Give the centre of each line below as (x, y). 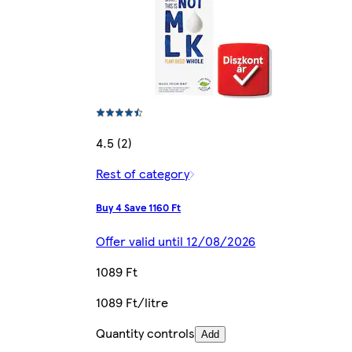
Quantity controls (146, 332)
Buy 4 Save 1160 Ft (139, 207)
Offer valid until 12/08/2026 (176, 240)
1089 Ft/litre (132, 302)
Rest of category (143, 173)
